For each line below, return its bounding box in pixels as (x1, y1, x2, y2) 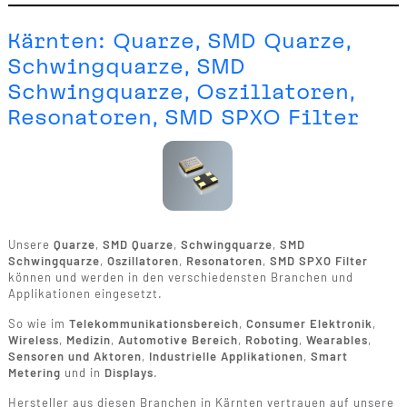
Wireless (7, 332, 59, 347)
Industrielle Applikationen (148, 348, 303, 363)
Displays (104, 364, 154, 380)
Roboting (244, 332, 299, 347)
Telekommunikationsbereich (68, 315, 239, 331)
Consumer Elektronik (245, 315, 372, 331)
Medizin (65, 332, 111, 347)
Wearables (305, 332, 368, 347)
